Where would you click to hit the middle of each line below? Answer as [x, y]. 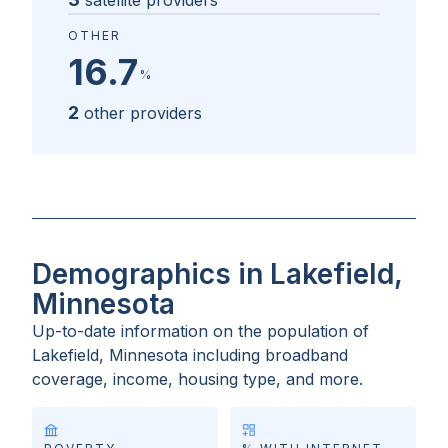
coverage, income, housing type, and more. [197, 379]
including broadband [270, 355]
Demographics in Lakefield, [217, 274]
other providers [143, 113]
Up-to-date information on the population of [200, 331]
